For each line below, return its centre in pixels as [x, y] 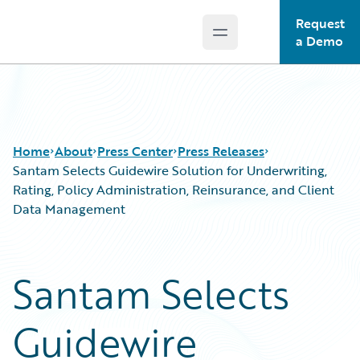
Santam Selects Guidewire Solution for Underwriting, [170, 170]
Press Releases [221, 151]
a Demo [319, 41]
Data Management [69, 209]
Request [320, 23]
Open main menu [272, 41]
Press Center [135, 151]
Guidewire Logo [78, 41]
